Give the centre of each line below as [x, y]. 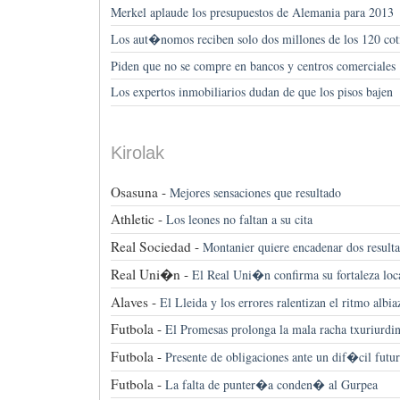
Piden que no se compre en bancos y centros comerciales [253, 65]
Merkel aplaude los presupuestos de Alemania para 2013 [252, 12]
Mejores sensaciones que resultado [255, 192]
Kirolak [137, 153]
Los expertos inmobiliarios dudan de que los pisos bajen [251, 92]
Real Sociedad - [154, 247]
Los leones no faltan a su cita [239, 220]
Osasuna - [138, 192]
